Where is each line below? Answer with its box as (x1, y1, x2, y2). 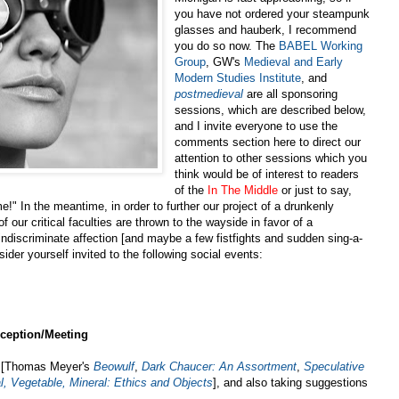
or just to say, (281, 183, 353, 197)
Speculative (304, 359, 364, 373)
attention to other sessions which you (175, 151, 368, 165)
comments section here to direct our (175, 134, 362, 149)
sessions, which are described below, (175, 102, 367, 117)
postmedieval (175, 86, 244, 101)
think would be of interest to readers (175, 167, 360, 181)
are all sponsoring (243, 86, 338, 101)
